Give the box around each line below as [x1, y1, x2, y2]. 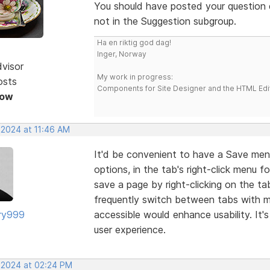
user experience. [93, 223, 166, 236]
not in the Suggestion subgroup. [93, 14, 236, 27]
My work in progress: [96, 72, 173, 81]
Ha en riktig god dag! [96, 37, 171, 47]
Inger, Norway [96, 49, 146, 58]
